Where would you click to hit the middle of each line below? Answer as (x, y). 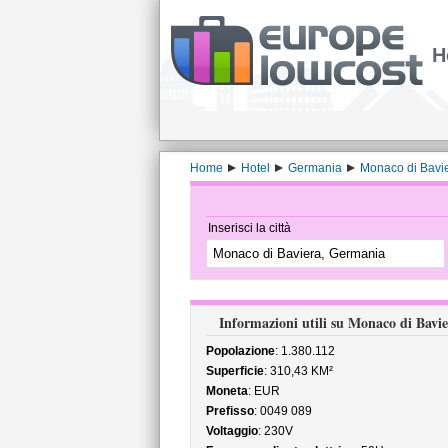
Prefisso (229, 411)
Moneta (226, 391)
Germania (314, 168)
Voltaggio (231, 431)
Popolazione (240, 351)
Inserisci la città (249, 228)
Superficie (234, 371)
